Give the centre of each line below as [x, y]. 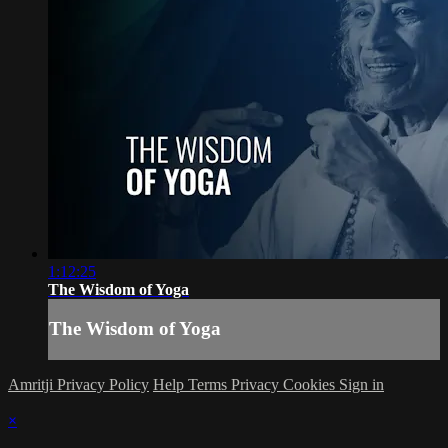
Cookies [311, 385]
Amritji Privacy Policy [78, 385]
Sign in [361, 385]
